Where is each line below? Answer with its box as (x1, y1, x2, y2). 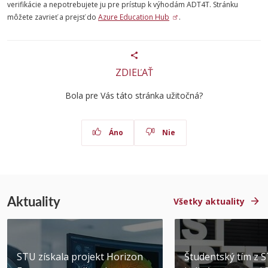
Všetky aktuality (173, 196, 245, 208)
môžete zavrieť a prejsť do (7, 12, 98, 22)
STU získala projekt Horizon (17, 250, 143, 264)
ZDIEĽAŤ (115, 66, 153, 80)
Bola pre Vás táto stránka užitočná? (65, 90, 203, 102)
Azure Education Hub (98, 12, 169, 22)
